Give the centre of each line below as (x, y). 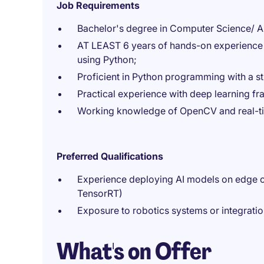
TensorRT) (100, 193)
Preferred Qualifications (110, 156)
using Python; (107, 60)
